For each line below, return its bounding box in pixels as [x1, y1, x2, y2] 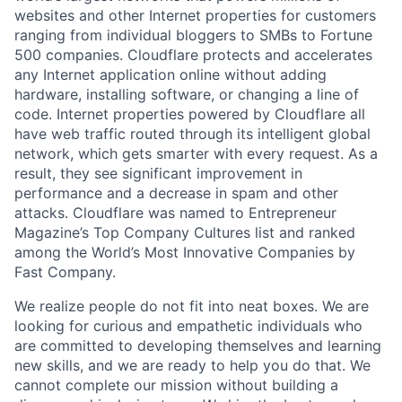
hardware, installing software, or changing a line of [14, 85, 359, 103]
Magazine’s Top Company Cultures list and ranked [14, 223, 355, 241]
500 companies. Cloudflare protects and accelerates [14, 46, 372, 64]
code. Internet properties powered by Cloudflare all [14, 105, 365, 123]
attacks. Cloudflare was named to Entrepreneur [14, 204, 336, 222]
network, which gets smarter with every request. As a [14, 144, 378, 162]
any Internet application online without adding [14, 66, 327, 83]
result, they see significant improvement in [14, 164, 302, 182]
